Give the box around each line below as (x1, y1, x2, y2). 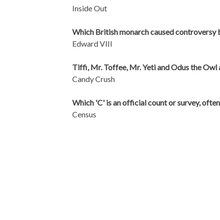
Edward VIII (72, 38, 112, 48)
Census (72, 109, 96, 119)
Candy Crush (72, 74, 115, 83)
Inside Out (72, 3, 107, 13)
